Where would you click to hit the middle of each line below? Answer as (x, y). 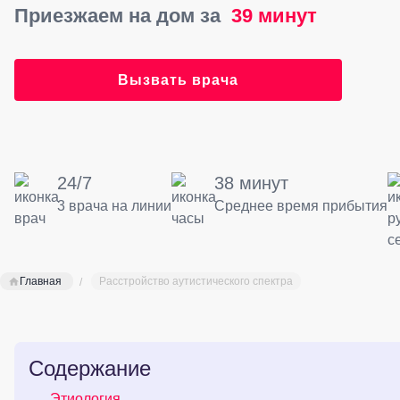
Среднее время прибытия (301, 206)
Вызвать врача (178, 80)
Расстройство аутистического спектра (196, 281)
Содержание (90, 368)
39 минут (269, 16)
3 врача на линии (114, 206)
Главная (41, 281)
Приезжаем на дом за (117, 16)
